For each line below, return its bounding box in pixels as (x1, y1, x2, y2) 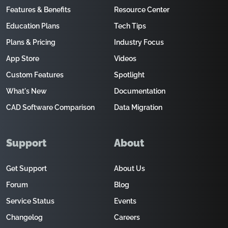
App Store (6, 54, 39, 63)
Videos (114, 54, 136, 63)
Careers (114, 213, 140, 221)
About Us (114, 164, 145, 173)
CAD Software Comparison (6, 103, 95, 111)
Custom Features (6, 71, 64, 79)
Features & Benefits (6, 6, 71, 14)
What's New (6, 87, 47, 95)
